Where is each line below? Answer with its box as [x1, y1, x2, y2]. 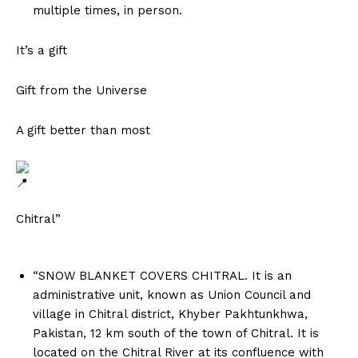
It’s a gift [16, 43, 67, 58]
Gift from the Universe [16, 83, 147, 98]
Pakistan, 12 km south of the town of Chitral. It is [33, 326, 319, 341]
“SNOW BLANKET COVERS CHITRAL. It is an [33, 268, 292, 284]
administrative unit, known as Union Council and [33, 288, 311, 303]
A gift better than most [16, 123, 150, 138]
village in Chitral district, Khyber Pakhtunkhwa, [33, 307, 308, 322]
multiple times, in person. [33, 3, 182, 18]
